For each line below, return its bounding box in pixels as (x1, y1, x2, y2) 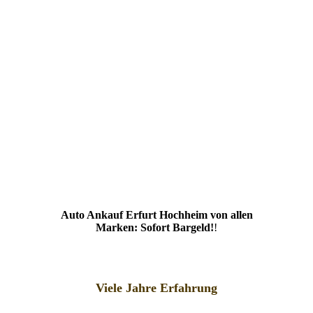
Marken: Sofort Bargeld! (96, 221, 214, 234)
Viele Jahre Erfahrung (96, 281, 217, 296)
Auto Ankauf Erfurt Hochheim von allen (60, 209, 253, 221)
